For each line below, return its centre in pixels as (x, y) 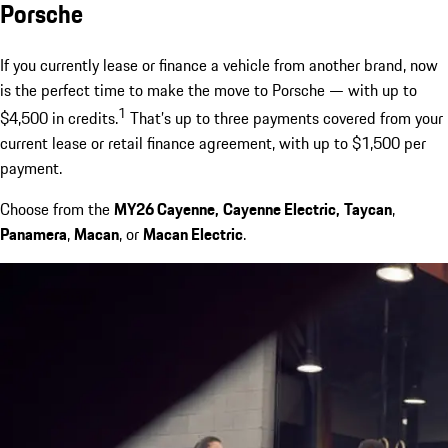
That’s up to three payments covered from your (284, 118)
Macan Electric (193, 234)
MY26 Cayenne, (166, 209)
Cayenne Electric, (281, 209)
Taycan (368, 209)
